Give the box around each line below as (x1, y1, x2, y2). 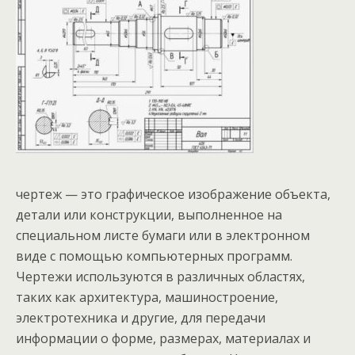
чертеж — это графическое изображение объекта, (16, 185, 330, 203)
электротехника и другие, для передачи (16, 309, 265, 326)
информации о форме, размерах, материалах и (16, 330, 311, 347)
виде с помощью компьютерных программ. (16, 247, 292, 265)
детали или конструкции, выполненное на (16, 206, 282, 223)
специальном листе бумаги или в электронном (16, 227, 310, 244)
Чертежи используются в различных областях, (16, 268, 305, 285)
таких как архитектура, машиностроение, (16, 288, 278, 306)
